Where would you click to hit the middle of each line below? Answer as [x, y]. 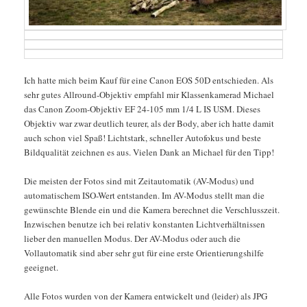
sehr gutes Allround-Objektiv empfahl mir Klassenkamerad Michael [149, 94]
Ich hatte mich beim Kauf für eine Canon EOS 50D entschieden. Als [148, 80]
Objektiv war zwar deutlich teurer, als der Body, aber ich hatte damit [149, 123]
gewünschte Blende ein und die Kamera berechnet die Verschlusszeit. [151, 209]
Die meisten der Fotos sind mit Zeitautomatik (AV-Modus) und [139, 181]
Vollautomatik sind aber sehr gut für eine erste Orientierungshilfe [144, 253]
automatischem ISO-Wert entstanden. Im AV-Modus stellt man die [144, 195]
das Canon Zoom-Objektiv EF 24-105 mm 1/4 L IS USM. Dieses [142, 109]
